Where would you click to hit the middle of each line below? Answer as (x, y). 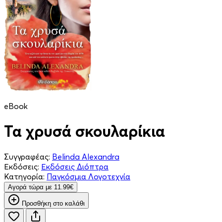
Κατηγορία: (24, 176)
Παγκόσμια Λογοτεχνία (88, 176)
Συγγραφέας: (27, 156)
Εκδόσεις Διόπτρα (75, 166)
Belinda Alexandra (86, 156)
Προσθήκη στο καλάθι (53, 203)
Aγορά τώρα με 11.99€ (41, 187)
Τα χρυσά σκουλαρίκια (84, 131)
